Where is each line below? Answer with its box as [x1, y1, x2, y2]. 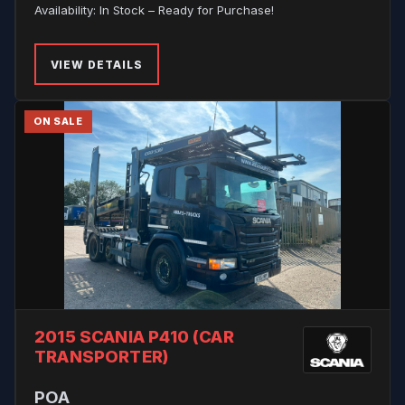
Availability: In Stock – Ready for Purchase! [34, 3, 274, 17]
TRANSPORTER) [34, 346, 170, 366]
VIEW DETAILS [50, 57, 144, 71]
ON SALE [33, 115, 83, 127]
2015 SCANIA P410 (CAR [34, 326, 234, 346]
